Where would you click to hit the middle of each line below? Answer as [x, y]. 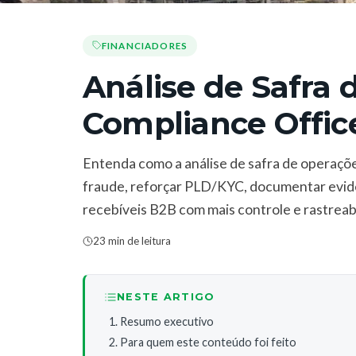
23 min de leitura [132, 240]
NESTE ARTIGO [166, 297]
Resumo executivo [167, 321]
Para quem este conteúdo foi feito [208, 342]
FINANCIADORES [145, 45]
